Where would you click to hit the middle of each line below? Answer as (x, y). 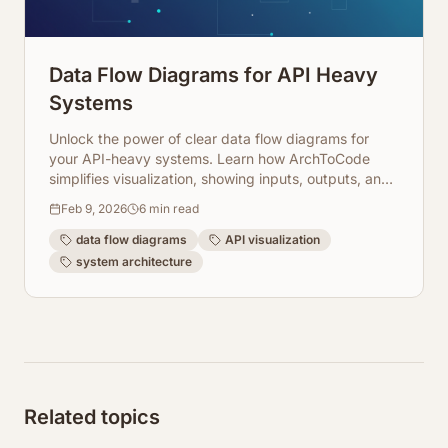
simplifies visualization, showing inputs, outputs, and (219, 178)
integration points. (108, 198)
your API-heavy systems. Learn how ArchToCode (209, 158)
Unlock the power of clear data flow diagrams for (209, 138)
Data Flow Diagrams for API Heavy (213, 75)
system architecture (134, 261)
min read (172, 208)
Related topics (92, 417)
